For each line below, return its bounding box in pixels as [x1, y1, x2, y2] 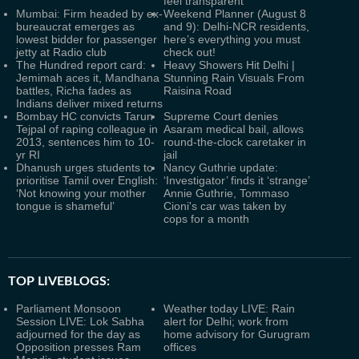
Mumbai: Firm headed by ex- [16, 7, 163, 20]
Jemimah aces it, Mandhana [16, 71, 159, 84]
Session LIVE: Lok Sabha [16, 315, 144, 328]
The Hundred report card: [16, 58, 146, 71]
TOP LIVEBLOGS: [8, 275, 110, 288]
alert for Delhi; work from [163, 315, 288, 328]
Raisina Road [163, 84, 232, 97]
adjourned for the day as [16, 328, 140, 341]
